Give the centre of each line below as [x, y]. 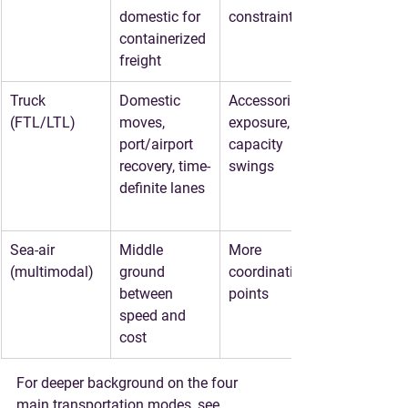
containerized [164, 39]
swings [251, 166]
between [148, 294]
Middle [143, 250]
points [249, 294]
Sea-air [34, 250]
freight [140, 61]
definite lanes [162, 188]
